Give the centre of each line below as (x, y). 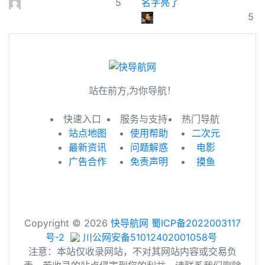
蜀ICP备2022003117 (196, 223)
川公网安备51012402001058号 (148, 237)
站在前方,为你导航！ (132, 91)
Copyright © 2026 (67, 223)
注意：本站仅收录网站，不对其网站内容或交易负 (132, 252)
